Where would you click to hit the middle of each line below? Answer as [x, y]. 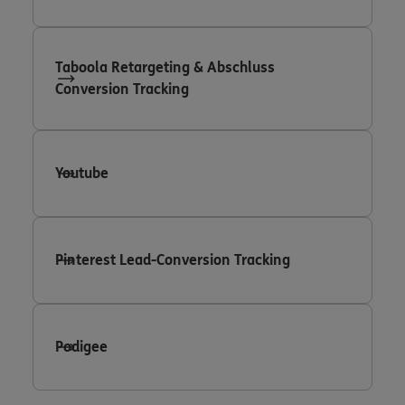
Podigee [81, 346]
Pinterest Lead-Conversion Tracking [173, 259]
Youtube [82, 173]
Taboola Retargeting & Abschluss [165, 67]
